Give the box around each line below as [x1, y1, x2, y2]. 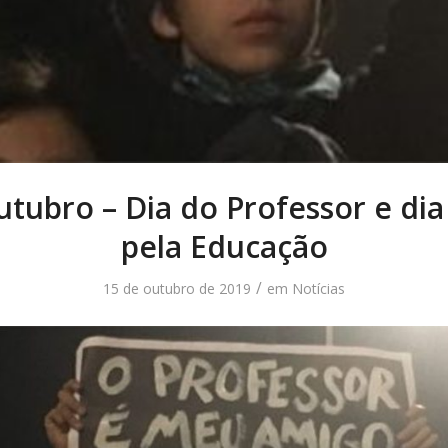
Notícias [292, 279, 345, 299]
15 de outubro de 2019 [103, 279, 251, 299]
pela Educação [120, 226, 328, 268]
